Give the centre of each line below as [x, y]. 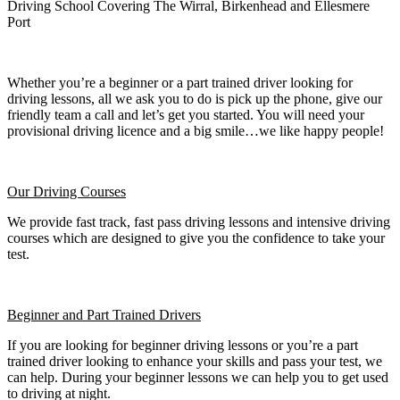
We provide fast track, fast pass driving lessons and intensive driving [199, 221]
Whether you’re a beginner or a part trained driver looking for [180, 82]
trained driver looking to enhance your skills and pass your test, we [195, 361]
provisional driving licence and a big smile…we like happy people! [196, 130]
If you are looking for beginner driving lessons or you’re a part [183, 345]
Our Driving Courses [67, 191]
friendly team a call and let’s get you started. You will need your [186, 114]
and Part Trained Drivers [130, 314]
